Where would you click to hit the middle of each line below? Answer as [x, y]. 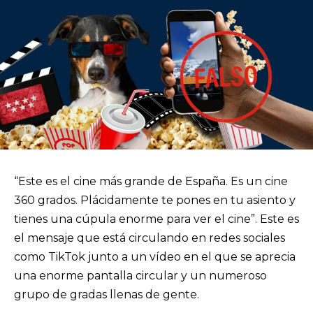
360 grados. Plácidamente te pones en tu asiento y [155, 201]
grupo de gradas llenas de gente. [109, 295]
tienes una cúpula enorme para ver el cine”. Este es [156, 219]
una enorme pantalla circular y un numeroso [140, 276]
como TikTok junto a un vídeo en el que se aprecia [155, 257]
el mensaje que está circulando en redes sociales [150, 238]
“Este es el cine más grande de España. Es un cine [151, 182]
